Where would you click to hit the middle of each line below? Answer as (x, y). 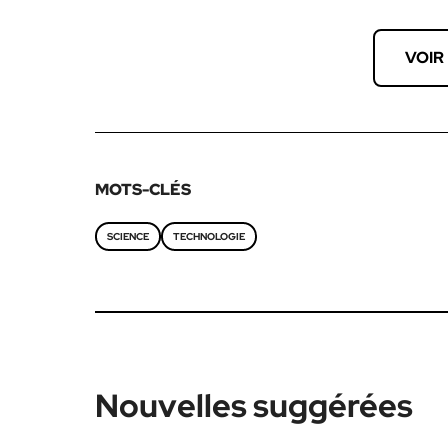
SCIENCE (127, 236)
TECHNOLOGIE (208, 236)
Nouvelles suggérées (253, 405)
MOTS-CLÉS (142, 189)
